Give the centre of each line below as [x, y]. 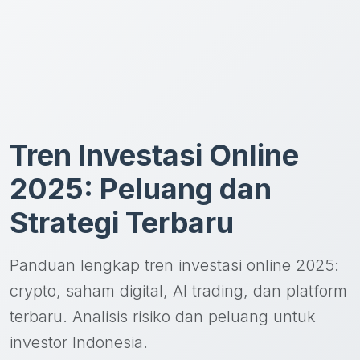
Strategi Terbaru [122, 223]
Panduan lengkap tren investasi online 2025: [174, 265]
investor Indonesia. [79, 342]
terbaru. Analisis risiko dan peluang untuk [163, 317]
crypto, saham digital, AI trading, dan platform [178, 291]
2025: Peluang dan [141, 189]
